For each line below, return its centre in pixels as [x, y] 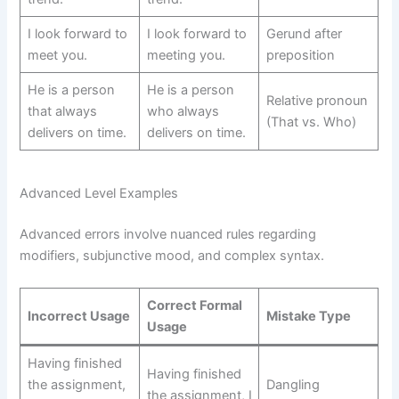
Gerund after [304, 33]
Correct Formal [194, 305]
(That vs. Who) [311, 122]
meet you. [57, 55]
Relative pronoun [317, 100]
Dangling [293, 384]
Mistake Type [308, 316]
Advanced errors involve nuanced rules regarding [168, 235]
